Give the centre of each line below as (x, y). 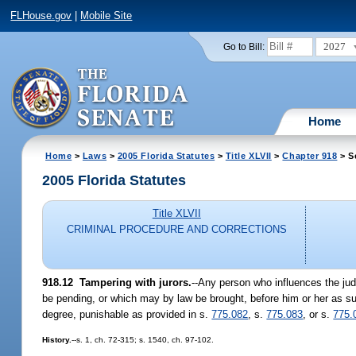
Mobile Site (106, 16)
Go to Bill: (244, 46)
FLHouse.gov (41, 16)
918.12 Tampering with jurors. (117, 282)
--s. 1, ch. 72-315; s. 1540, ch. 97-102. (143, 339)
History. (57, 339)
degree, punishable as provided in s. (127, 314)
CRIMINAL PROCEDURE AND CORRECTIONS (176, 230)
